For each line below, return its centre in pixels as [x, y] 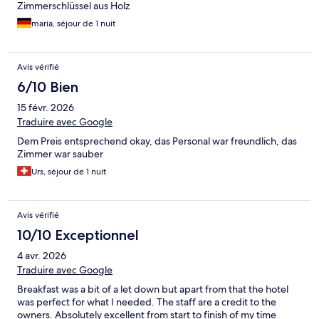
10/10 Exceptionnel [78, 235]
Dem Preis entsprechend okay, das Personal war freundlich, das [157, 141]
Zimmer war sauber [60, 154]
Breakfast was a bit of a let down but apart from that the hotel [153, 289]
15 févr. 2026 [46, 108]
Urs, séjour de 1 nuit [69, 172]
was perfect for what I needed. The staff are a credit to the [147, 302]
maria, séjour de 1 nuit [73, 24]
